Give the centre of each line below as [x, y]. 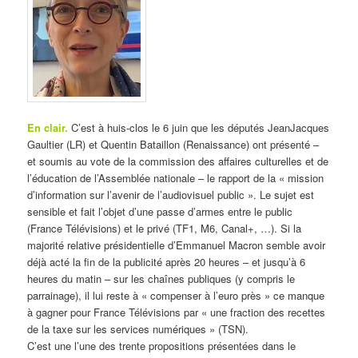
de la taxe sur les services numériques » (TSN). [138, 328]
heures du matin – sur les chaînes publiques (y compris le [161, 278]
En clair [46, 127]
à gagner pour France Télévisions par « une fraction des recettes [177, 312]
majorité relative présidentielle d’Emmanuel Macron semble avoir [177, 245]
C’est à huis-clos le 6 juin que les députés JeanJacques [199, 127]
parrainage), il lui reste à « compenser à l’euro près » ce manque [176, 295]
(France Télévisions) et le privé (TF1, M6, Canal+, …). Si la [165, 228]
